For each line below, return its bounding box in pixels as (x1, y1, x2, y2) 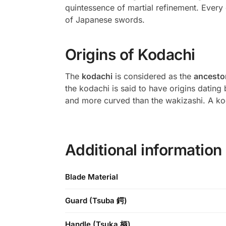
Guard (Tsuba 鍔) (65, 195, 127, 205)
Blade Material (65, 172, 118, 182)
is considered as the (112, 71, 194, 82)
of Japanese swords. (65, 15, 145, 25)
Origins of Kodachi (65, 45, 195, 64)
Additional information (65, 140, 222, 159)
